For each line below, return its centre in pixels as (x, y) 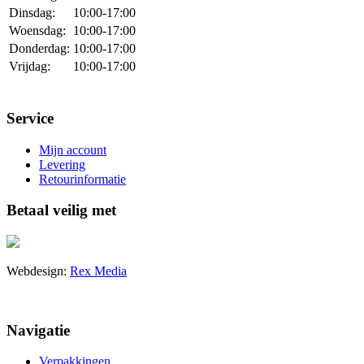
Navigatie (38, 330)
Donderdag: (39, 49)
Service (30, 118)
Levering (62, 164)
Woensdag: (37, 31)
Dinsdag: (32, 13)
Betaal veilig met (61, 210)
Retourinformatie (82, 179)
